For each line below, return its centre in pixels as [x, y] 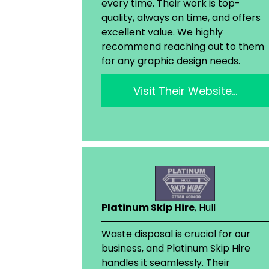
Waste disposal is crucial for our [176, 234]
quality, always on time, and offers [181, 17]
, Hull [205, 208]
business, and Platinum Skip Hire [176, 249]
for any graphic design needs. [171, 61]
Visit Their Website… [185, 91]
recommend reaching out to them [183, 46]
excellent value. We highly [162, 32]
